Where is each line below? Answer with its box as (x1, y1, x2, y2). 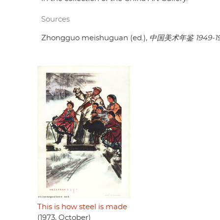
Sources (41, 16, 70, 24)
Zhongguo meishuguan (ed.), (41, 34, 149, 42)
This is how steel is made (37, 203, 127, 211)
